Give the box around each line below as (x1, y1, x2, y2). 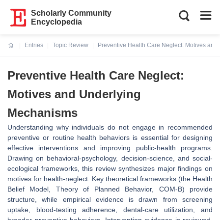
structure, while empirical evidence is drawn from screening (7, 195, 213, 203)
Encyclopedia (31, 18, 82, 26)
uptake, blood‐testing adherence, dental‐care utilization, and (7, 206, 213, 214)
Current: (8, 48, 31, 55)
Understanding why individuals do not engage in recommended (7, 123, 213, 131)
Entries (25, 42, 43, 49)
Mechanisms (7, 106, 78, 119)
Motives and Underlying (7, 87, 141, 101)
